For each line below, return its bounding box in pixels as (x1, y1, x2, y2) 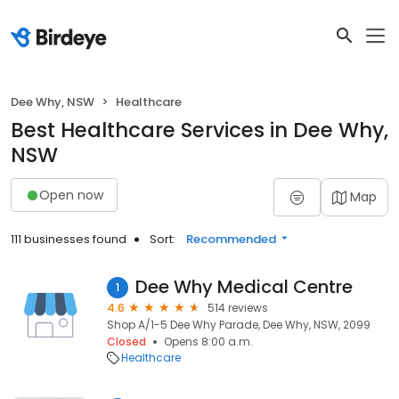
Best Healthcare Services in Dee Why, (11, 116, 388, 144)
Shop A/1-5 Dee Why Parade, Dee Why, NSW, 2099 (107, 317, 370, 332)
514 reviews (208, 300, 268, 315)
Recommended (186, 231, 276, 248)
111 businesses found (11, 231, 126, 248)
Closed (107, 334, 146, 349)
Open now (39, 185, 103, 204)
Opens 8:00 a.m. (164, 334, 253, 349)
